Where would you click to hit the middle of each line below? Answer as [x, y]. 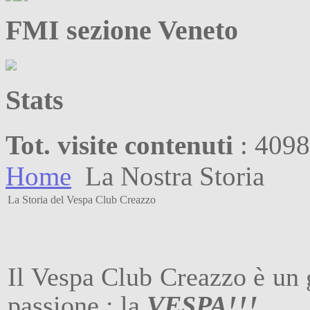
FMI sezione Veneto [122, 30]
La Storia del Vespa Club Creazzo [82, 199]
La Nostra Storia [171, 176]
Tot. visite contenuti [119, 145]
